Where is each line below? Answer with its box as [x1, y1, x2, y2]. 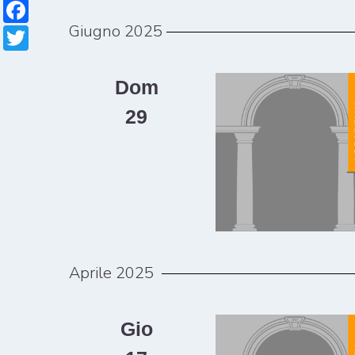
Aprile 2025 [69, 262, 154, 284]
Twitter [29, 21, 104, 51]
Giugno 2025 [69, 21, 162, 43]
